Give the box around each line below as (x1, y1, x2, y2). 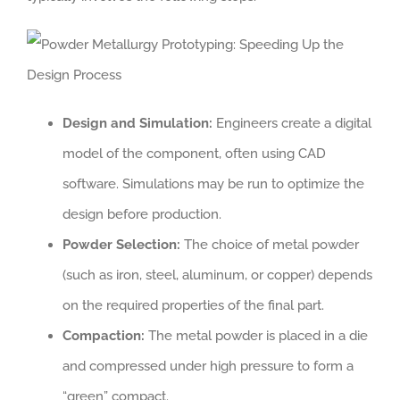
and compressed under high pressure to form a (62, 357, 354, 374)
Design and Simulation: (62, 114, 212, 131)
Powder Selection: (62, 236, 180, 253)
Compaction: (62, 327, 145, 344)
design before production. (62, 205, 221, 222)
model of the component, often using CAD (62, 145, 326, 162)
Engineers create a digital (212, 114, 371, 131)
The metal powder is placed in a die (145, 327, 368, 344)
